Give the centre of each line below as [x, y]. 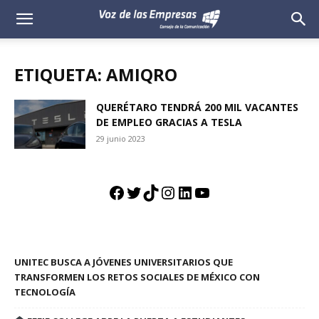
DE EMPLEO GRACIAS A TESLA [169, 122]
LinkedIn [210, 192]
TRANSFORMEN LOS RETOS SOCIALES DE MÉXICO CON [137, 277]
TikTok [169, 192]
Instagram [200, 192]
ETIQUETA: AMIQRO [96, 74]
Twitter [155, 192]
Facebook [145, 192]
